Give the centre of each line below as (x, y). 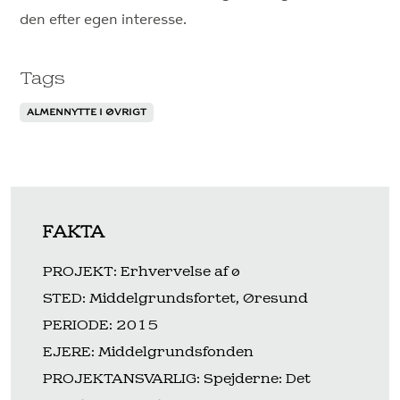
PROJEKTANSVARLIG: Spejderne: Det (177, 379)
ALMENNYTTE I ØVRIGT (87, 112)
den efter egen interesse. (104, 20)
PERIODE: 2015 (101, 325)
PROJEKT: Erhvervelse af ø (142, 272)
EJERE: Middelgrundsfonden (148, 352)
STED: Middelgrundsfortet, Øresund (175, 299)
